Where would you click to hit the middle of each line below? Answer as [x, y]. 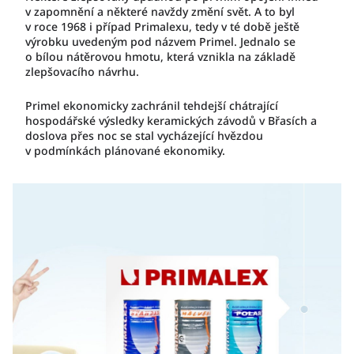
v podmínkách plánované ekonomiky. [125, 151]
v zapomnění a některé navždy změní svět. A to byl [160, 11]
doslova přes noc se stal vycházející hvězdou [144, 136]
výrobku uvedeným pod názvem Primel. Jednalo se [160, 41]
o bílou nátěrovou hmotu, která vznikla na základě [160, 56]
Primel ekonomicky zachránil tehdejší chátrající [152, 105]
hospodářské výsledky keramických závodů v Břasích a [171, 121]
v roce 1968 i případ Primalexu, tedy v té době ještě [162, 26]
